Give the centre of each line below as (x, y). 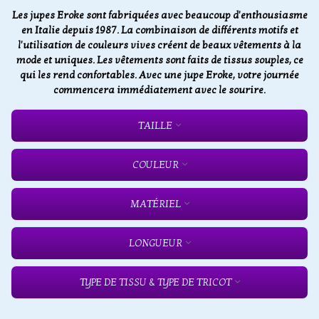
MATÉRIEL (155, 204)
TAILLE (155, 125)
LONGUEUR (155, 243)
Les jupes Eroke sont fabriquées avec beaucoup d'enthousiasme (159, 15)
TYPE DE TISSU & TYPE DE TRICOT (155, 282)
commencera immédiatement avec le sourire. (159, 90)
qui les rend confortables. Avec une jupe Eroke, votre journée (159, 75)
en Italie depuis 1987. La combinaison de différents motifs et (159, 30)
